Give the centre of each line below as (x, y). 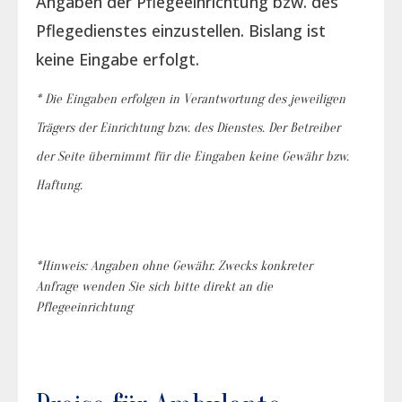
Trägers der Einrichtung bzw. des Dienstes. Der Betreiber (188, 128)
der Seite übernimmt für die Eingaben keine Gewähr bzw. (192, 157)
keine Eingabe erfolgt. (118, 59)
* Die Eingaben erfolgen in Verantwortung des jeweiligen (191, 99)
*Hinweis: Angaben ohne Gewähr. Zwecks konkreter (174, 266)
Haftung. (59, 185)
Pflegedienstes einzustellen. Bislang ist (181, 31)
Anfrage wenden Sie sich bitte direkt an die (154, 286)
